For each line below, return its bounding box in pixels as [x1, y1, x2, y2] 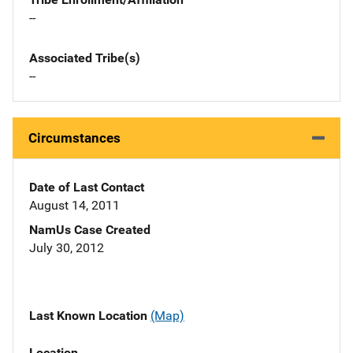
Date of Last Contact [29, 180, 144, 195]
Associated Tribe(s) [29, 50, 140, 66]
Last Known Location [29, 308, 150, 324]
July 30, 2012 [29, 240, 104, 256]
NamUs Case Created [29, 222, 150, 238]
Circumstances [28, 130, 121, 147]
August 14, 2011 [29, 198, 120, 214]
